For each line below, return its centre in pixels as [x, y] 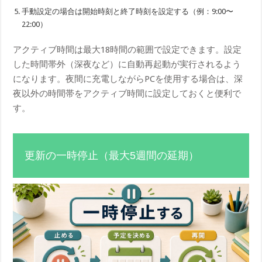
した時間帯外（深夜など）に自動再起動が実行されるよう [127, 65]
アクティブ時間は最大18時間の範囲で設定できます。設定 [127, 50]
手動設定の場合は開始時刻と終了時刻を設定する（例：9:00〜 [128, 12]
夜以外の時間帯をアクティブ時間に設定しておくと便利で [127, 94]
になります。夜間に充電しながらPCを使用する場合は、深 [128, 79]
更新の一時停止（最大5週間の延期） [112, 156]
